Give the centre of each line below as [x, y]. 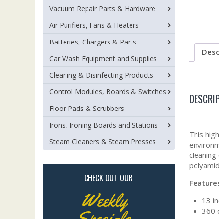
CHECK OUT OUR [109, 178]
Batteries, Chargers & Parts [93, 42]
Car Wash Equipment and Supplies [103, 58]
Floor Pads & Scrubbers [87, 108]
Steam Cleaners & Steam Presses [103, 142]
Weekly [104, 200]
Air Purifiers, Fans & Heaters [94, 25]
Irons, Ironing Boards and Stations [104, 125]
